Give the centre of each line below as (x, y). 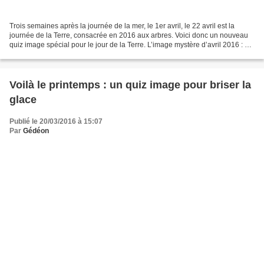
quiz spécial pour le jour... (50, 54)
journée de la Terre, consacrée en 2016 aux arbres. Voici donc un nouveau (129, 35)
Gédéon (36, 131)
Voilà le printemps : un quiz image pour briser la (130, 85)
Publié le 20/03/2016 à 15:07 (56, 121)
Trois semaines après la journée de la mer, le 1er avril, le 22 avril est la (122, 26)
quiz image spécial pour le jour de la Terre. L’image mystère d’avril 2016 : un (131, 44)
